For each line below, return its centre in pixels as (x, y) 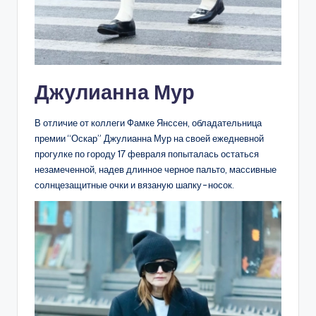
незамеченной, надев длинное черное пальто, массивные (156, 169)
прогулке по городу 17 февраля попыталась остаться (147, 153)
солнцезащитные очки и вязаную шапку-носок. (134, 184)
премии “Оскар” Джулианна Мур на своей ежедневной (149, 138)
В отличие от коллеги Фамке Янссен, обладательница (148, 122)
